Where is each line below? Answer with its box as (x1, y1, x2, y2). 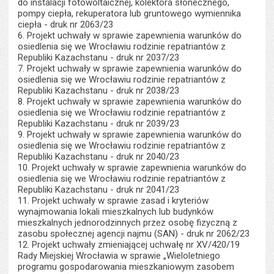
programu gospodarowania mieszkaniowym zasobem (18, 261, 235, 272)
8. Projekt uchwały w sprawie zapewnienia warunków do (18, 96, 242, 107)
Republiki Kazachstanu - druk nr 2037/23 (18, 52, 180, 63)
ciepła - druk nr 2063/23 (18, 19, 114, 30)
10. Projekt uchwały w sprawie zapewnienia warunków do (18, 162, 247, 173)
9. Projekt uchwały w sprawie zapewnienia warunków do (18, 129, 242, 140)
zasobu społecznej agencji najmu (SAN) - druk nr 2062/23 (18, 228, 250, 239)
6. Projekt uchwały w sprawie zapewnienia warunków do (18, 30, 242, 41)
